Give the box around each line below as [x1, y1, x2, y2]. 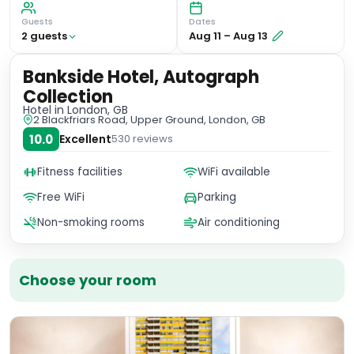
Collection [23, 85, 113, 109]
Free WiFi [37, 190, 85, 205]
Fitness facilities [37, 164, 122, 179]
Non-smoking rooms [37, 215, 145, 230]
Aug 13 [233, 28, 268, 43]
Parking [198, 190, 236, 205]
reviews [130, 131, 173, 146]
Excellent [59, 130, 111, 147]
